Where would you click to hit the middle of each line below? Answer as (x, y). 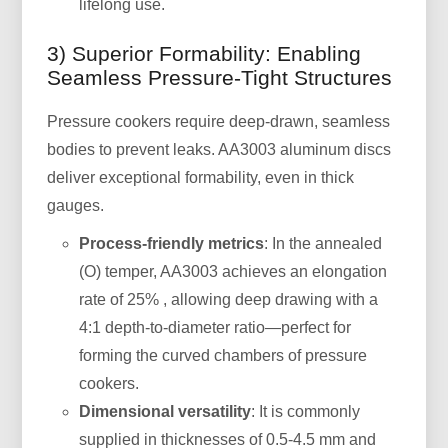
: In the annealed (323, 243)
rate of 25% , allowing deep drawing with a (229, 299)
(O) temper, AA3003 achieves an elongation (233, 271)
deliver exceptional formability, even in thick (201, 177)
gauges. (76, 205)
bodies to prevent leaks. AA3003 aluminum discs (219, 149)
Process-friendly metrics (172, 243)
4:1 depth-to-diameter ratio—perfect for (215, 327)
